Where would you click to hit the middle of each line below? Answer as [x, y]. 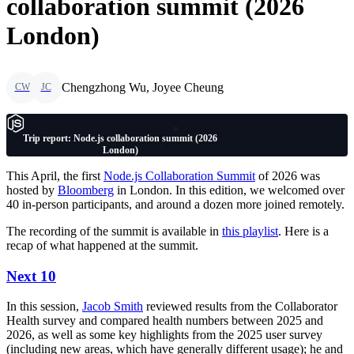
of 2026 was [288, 175]
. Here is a [303, 231]
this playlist [250, 231]
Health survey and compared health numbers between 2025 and [165, 321]
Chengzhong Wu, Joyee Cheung [143, 87]
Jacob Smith [113, 307]
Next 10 [31, 276]
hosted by [32, 190]
